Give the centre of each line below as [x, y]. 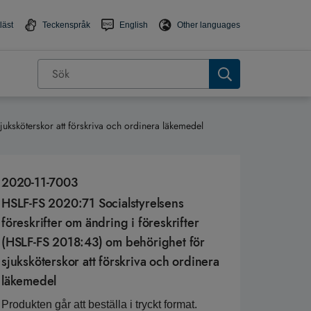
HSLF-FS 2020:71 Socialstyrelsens [93, 204]
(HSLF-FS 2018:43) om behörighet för [103, 243]
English [134, 25]
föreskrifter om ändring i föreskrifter [100, 223]
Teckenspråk [66, 25]
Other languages [209, 25]
